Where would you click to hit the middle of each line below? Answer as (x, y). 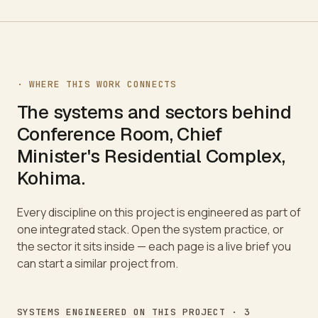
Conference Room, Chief (119, 135)
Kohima (49, 179)
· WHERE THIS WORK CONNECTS (97, 84)
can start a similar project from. (97, 264)
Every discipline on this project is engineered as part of (159, 213)
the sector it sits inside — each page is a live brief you (154, 247)
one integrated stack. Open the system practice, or (150, 230)
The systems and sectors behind (154, 113)
